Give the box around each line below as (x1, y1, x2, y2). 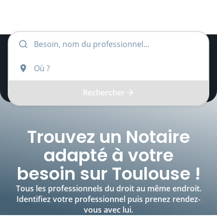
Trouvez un (27, 124, 126, 149)
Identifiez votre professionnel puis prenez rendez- (16, 193, 201, 204)
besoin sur (16, 161, 112, 186)
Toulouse (111, 161, 190, 186)
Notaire (126, 124, 190, 149)
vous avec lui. (84, 204, 133, 215)
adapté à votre (44, 142, 173, 168)
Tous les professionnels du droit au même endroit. (15, 183, 201, 194)
